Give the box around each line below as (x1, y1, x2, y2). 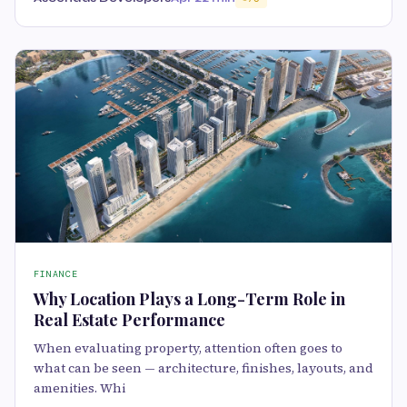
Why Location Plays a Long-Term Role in (34, 288, 345, 311)
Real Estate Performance (34, 309, 225, 332)
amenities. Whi (34, 379, 125, 398)
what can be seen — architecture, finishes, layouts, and (34, 359, 373, 378)
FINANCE (34, 268, 78, 281)
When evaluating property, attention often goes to (34, 339, 342, 358)
